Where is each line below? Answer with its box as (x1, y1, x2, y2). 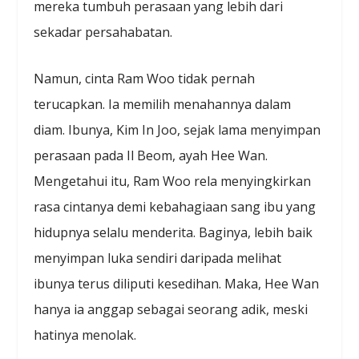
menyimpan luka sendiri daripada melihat (34, 248, 282, 267)
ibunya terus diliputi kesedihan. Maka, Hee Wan (34, 274, 320, 292)
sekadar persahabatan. (34, 23, 173, 42)
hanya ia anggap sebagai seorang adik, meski (34, 300, 309, 318)
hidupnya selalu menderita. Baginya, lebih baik (34, 223, 313, 241)
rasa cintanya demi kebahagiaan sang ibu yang (34, 197, 317, 216)
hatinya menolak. (34, 325, 137, 344)
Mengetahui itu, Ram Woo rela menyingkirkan (34, 171, 312, 190)
